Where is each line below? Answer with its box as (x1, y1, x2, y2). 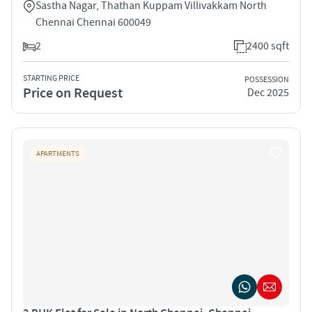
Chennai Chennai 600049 (36, 15, 151, 29)
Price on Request (23, 84, 123, 102)
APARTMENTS (36, 148, 79, 159)
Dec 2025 (247, 86, 289, 100)
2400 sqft (247, 38, 289, 53)
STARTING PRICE (23, 72, 79, 84)
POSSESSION (244, 75, 289, 86)
